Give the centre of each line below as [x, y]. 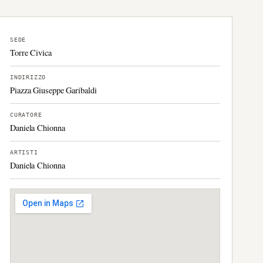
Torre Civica [31, 53]
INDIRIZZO [28, 77]
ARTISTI [24, 152]
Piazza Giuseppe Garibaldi [53, 90]
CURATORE [26, 115]
